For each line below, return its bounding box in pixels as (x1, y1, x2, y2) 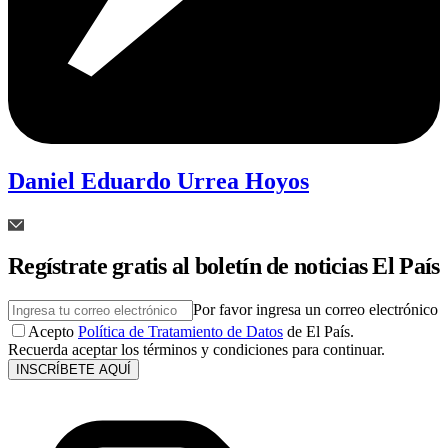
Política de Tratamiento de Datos (78, 323, 283, 341)
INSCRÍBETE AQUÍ (16, 362, 131, 378)
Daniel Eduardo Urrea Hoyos (8, 167, 309, 194)
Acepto (28, 323, 74, 341)
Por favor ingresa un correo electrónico (193, 301, 438, 319)
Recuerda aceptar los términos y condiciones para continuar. (8, 341, 385, 359)
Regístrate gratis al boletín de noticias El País (8, 253, 440, 280)
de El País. (287, 323, 354, 341)
